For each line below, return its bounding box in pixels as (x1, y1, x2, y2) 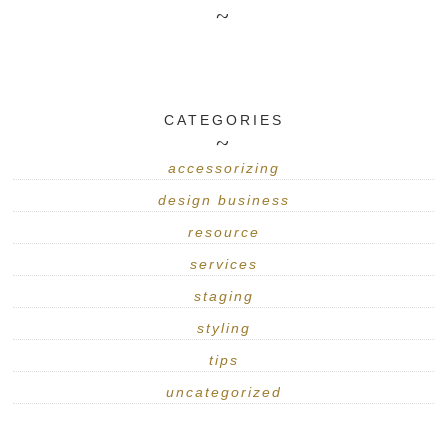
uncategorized (166, 383, 282, 400)
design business (158, 191, 290, 208)
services (190, 255, 258, 272)
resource (188, 223, 260, 240)
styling (197, 319, 251, 336)
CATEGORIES (164, 111, 284, 128)
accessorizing (168, 159, 280, 176)
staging (194, 287, 254, 304)
